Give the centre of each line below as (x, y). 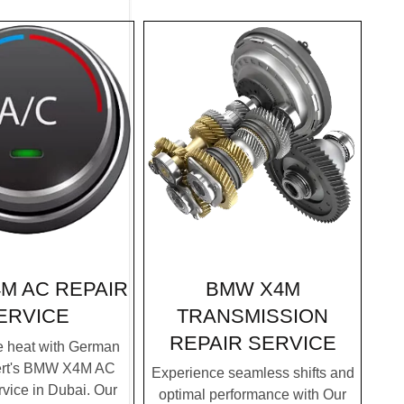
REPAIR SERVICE (252, 343)
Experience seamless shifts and (252, 373)
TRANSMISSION (252, 316)
